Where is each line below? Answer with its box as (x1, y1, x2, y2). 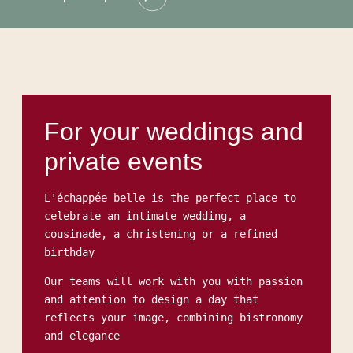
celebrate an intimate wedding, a (44, 210, 246, 223)
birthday (44, 246, 95, 259)
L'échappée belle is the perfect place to (44, 191, 296, 205)
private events (44, 147, 203, 176)
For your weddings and (44, 117, 303, 147)
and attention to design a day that (44, 293, 258, 307)
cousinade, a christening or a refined (44, 228, 277, 241)
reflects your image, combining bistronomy (44, 311, 303, 325)
